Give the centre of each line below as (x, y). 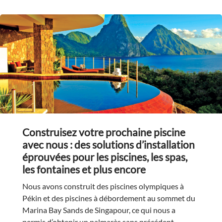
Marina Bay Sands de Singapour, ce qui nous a (99, 210)
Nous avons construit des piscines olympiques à (103, 186)
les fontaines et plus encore (84, 169)
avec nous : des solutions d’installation (108, 144)
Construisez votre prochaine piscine (104, 132)
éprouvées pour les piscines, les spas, (105, 157)
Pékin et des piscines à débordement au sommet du (109, 198)
